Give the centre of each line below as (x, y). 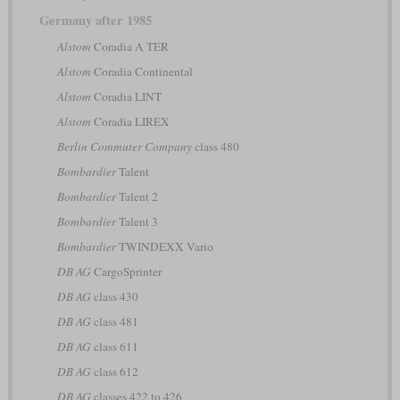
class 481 (114, 322)
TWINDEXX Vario (164, 247)
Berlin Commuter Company (124, 147)
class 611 (114, 347)
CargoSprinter (126, 272)
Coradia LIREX (130, 122)
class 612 (114, 372)
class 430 (114, 297)
